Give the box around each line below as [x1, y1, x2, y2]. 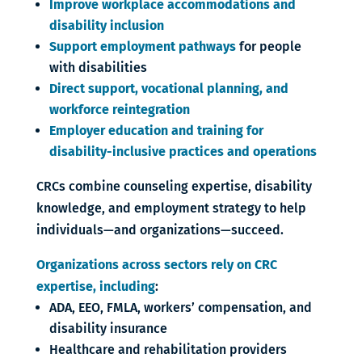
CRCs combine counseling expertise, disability [36, 179, 312, 194]
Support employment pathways [48, 39, 236, 54]
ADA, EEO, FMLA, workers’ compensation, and [48, 300, 312, 315]
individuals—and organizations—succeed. [36, 222, 284, 238]
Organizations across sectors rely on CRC [36, 257, 277, 272]
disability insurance [48, 321, 167, 336]
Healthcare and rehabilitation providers [48, 342, 287, 357]
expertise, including [36, 279, 155, 294]
